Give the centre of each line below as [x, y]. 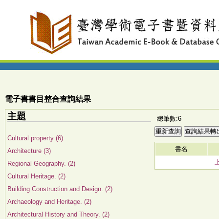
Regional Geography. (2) [41, 164]
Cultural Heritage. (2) [36, 176]
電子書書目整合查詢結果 [48, 99]
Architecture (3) [29, 151]
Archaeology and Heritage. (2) [49, 202]
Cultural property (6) [35, 138]
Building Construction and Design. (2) [60, 189]
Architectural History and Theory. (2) [58, 214]
